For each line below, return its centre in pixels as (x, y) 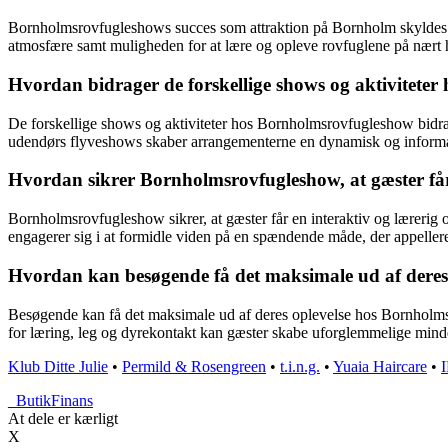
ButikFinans (54, 400)
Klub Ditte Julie (58, 366)
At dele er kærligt (63, 418)
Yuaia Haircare (380, 366)
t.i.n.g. (300, 366)
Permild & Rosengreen (194, 366)
